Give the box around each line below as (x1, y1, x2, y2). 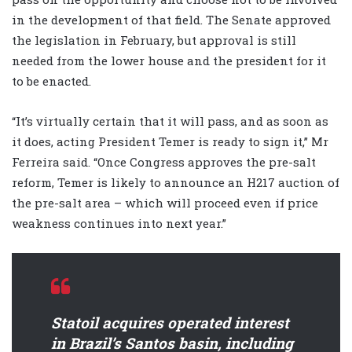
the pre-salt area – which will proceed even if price (12, 195, 318, 211)
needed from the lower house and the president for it (12, 53, 326, 69)
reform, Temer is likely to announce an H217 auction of (12, 174, 339, 191)
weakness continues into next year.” (12, 215, 226, 232)
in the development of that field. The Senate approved (12, 12, 331, 28)
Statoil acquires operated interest (51, 313, 289, 333)
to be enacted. (12, 73, 91, 90)
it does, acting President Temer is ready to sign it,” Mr (12, 134, 328, 150)
